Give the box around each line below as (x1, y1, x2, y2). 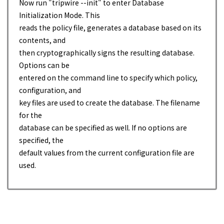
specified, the (19, 135, 63, 145)
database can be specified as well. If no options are (19, 122, 187, 133)
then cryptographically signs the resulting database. (19, 47, 194, 58)
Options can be (19, 60, 69, 70)
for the (19, 110, 42, 120)
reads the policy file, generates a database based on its (19, 22, 201, 33)
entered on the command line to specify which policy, (19, 72, 197, 83)
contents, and (19, 35, 65, 45)
